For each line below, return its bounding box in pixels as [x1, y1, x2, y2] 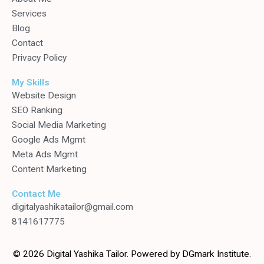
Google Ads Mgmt [12, 134, 85, 145]
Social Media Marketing [12, 119, 106, 130]
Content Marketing [12, 163, 87, 174]
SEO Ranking [12, 104, 62, 115]
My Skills [12, 77, 49, 88]
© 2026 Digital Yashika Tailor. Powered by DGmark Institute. [13, 248, 251, 259]
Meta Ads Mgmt [12, 148, 78, 160]
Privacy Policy [12, 52, 67, 63]
